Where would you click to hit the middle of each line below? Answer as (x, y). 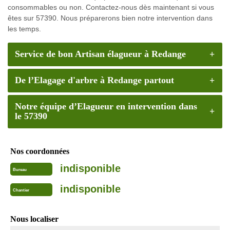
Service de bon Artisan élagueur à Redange (100, 54)
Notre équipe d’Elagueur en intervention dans (106, 107)
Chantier (21, 190)
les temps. (24, 28)
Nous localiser (34, 219)
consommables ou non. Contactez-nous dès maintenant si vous (111, 7)
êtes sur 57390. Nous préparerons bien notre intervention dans (110, 18)
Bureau (20, 170)
